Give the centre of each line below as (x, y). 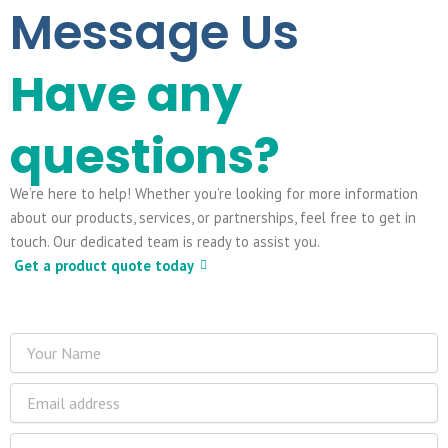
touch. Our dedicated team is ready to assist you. (165, 241)
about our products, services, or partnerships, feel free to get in (213, 217)
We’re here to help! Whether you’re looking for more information (214, 193)
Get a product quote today (105, 265)
